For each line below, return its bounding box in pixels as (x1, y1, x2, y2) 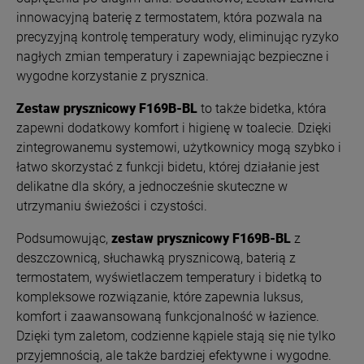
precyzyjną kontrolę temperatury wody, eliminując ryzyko (16, 28, 339, 45)
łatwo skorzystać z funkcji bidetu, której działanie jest (16, 158, 319, 175)
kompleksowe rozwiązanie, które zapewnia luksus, (16, 288, 303, 305)
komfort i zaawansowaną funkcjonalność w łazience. (16, 308, 319, 324)
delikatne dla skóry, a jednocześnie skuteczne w (16, 178, 288, 194)
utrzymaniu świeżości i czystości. (16, 197, 207, 214)
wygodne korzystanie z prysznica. (16, 67, 209, 84)
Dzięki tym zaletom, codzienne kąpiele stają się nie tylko (16, 327, 336, 344)
